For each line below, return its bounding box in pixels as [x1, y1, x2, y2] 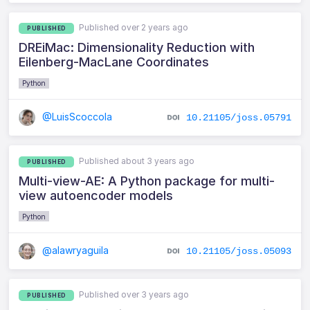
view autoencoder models [19, 188, 174, 203]
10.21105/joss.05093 [185, 245, 291, 257]
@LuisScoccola [39, 111, 113, 123]
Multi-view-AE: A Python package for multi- [19, 173, 275, 188]
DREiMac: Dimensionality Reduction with [19, 40, 255, 55]
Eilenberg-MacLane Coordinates [19, 55, 210, 70]
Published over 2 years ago [79, 22, 189, 33]
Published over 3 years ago [79, 289, 190, 300]
